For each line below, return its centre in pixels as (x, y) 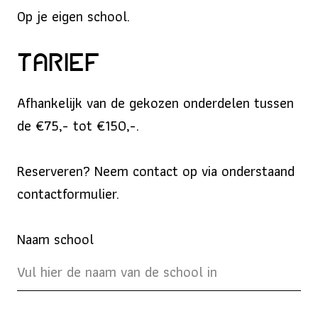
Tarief (59, 64)
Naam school (55, 240)
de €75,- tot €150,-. (78, 126)
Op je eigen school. (73, 17)
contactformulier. (68, 194)
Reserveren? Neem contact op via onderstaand (156, 171)
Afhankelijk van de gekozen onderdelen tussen (155, 103)
